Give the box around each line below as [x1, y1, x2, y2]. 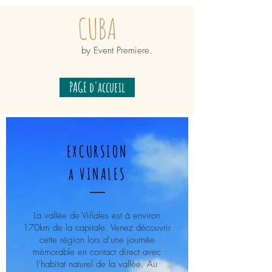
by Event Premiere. [81, 44, 152, 56]
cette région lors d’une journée [39, 234, 155, 246]
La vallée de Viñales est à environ [33, 209, 160, 222]
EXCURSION [66, 141, 128, 161]
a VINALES [68, 164, 126, 183]
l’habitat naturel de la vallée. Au [36, 258, 157, 270]
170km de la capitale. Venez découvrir [23, 222, 171, 234]
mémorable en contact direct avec [33, 246, 161, 258]
